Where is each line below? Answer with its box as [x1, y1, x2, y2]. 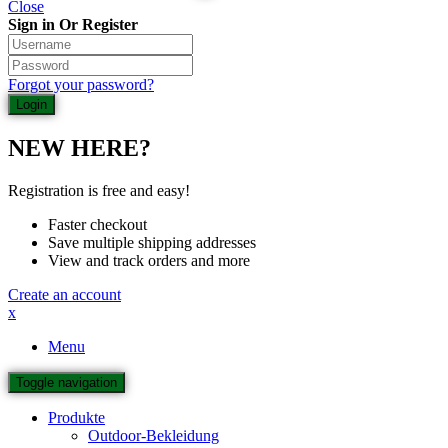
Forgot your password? [8, 75, 154, 93]
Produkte [48, 408, 105, 426]
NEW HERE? [8, 134, 151, 161]
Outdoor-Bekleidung [88, 426, 219, 444]
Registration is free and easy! [8, 181, 190, 199]
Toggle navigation [16, 374, 117, 390]
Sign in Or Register [8, 15, 138, 33]
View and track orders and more [48, 251, 250, 269]
